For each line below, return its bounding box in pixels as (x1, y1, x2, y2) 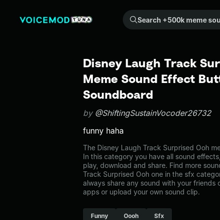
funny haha (83, 126, 124, 136)
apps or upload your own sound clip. (83, 188, 200, 196)
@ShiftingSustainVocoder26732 (95, 108, 211, 118)
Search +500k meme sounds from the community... (128, 11, 134, 19)
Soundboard (83, 87, 153, 101)
